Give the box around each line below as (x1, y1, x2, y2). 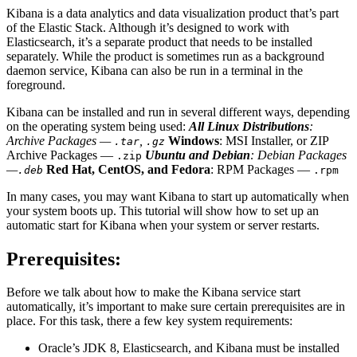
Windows (168, 133, 219, 147)
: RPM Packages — (210, 162, 313, 176)
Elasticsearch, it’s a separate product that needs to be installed (6, 34, 312, 49)
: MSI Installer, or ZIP (219, 133, 328, 147)
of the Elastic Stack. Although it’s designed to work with (6, 20, 289, 34)
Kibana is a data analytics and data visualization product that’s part (6, 6, 339, 20)
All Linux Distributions (189, 119, 309, 133)
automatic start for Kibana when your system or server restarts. (6, 218, 320, 232)
